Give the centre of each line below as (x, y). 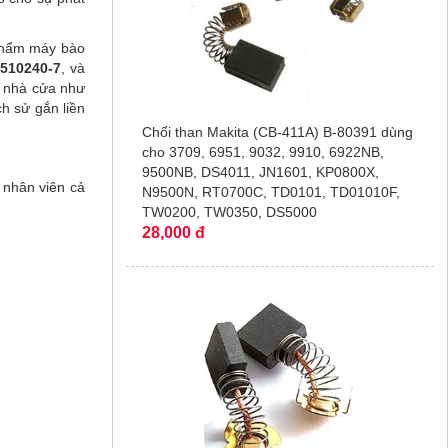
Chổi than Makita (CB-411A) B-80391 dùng (277, 132)
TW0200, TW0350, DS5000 (229, 212)
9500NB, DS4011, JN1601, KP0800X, (260, 172)
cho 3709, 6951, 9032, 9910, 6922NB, (262, 152)
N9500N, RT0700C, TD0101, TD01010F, (270, 192)
